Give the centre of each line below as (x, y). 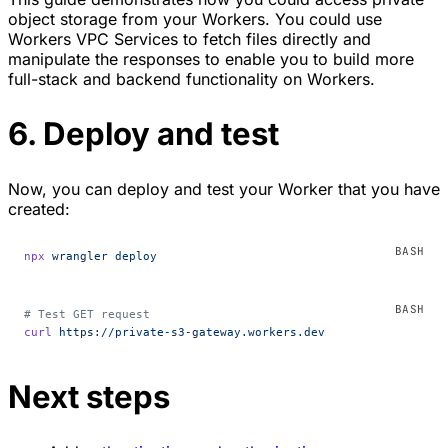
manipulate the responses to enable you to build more (211, 58)
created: (39, 208)
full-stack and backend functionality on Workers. (191, 78)
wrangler (76, 255)
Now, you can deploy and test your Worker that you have (224, 188)
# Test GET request (87, 313)
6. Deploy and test (143, 133)
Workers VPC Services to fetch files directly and (189, 38)
